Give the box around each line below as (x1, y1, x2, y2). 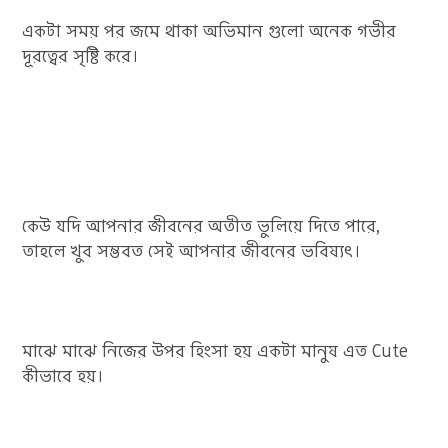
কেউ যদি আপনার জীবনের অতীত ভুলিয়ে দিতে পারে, (22, 214, 381, 239)
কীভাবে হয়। (22, 364, 105, 389)
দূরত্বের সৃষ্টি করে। (22, 44, 140, 69)
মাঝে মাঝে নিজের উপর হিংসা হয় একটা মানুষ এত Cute (22, 339, 409, 364)
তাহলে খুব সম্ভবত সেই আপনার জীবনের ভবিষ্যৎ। (22, 239, 362, 264)
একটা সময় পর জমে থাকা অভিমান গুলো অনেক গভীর (22, 19, 397, 44)
